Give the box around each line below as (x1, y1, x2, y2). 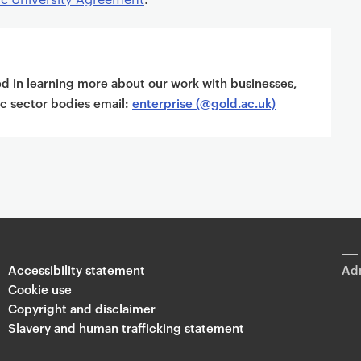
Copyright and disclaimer (7, 300, 156, 317)
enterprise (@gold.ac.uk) (132, 94, 276, 111)
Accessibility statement (7, 261, 145, 278)
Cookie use (7, 280, 72, 297)
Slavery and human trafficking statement (7, 319, 244, 336)
